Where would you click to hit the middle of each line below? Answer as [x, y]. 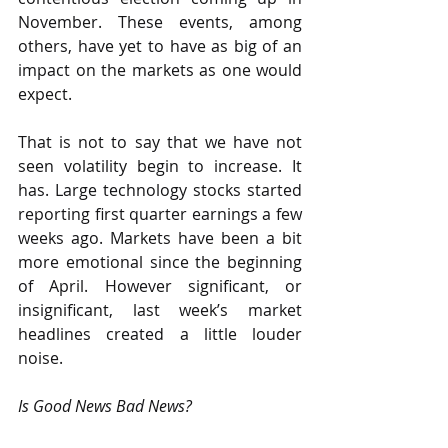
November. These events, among [160, 22]
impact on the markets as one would [160, 70]
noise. [40, 358]
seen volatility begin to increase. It [160, 166]
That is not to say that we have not [160, 142]
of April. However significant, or [160, 286]
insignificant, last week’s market [160, 310]
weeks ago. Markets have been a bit [160, 238]
